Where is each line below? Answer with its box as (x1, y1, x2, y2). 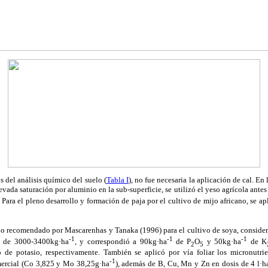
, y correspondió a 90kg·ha (74, 236, 167, 246)
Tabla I (106, 175, 129, 184)
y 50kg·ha (203, 236, 242, 246)
